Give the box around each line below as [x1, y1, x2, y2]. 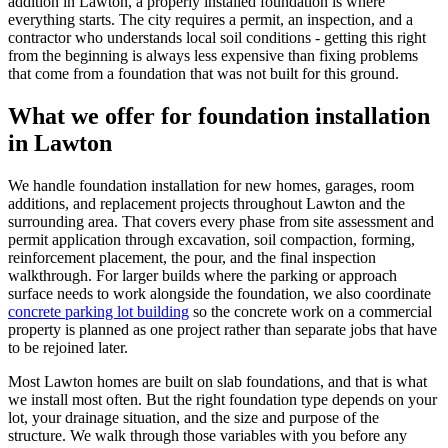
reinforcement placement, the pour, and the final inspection [8, 249, 376, 267]
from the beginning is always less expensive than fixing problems [8, 47, 418, 65]
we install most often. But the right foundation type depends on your [8, 391, 437, 409]
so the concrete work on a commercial [193, 303, 432, 321]
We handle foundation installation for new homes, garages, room [8, 177, 414, 195]
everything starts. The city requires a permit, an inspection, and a [8, 11, 413, 29]
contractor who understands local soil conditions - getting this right [8, 29, 426, 47]
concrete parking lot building [8, 303, 189, 321]
